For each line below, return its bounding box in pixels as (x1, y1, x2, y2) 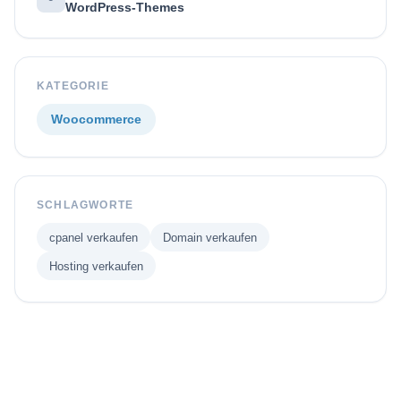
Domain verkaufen (163, 230, 257, 244)
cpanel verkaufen (49, 230, 138, 244)
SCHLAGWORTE (37, 199, 134, 212)
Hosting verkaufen (49, 259, 143, 273)
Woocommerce (51, 112, 141, 127)
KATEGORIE (37, 80, 109, 92)
